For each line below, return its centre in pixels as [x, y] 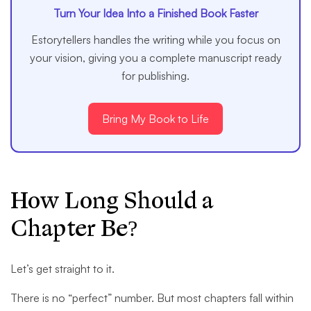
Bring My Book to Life [155, 119]
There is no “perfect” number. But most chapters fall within [152, 298]
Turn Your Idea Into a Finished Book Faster [155, 14]
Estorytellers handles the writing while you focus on [155, 40]
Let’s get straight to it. [62, 269]
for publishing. [155, 76]
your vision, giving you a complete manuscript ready [155, 58]
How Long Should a [112, 201]
